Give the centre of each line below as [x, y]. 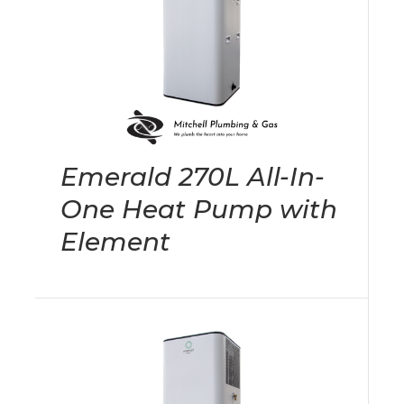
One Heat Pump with [199, 210]
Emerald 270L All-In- [193, 177]
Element [115, 242]
